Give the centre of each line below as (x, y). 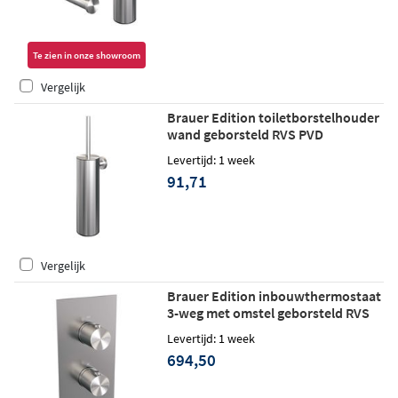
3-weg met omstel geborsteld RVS (268, 313)
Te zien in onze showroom (86, 56)
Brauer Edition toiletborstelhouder (273, 118)
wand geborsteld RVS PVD (245, 135)
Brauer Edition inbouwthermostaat (274, 296)
